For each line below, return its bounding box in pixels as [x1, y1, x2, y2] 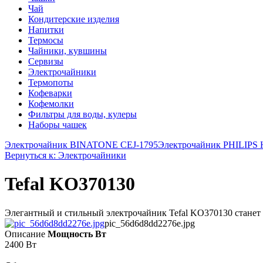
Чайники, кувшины [28, 46, 107, 56]
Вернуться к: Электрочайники [5, 150, 126, 160]
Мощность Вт [48, 228, 106, 239]
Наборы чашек [28, 120, 87, 130]
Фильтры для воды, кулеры [28, 109, 137, 119]
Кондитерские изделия [28, 14, 119, 24]
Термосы [28, 35, 63, 45]
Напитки [28, 25, 64, 35]
